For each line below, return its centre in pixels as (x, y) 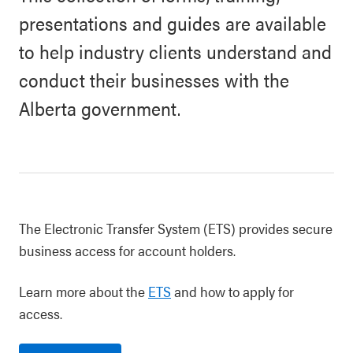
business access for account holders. (127, 250)
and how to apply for (232, 291)
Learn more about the (84, 291)
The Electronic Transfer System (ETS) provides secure (176, 228)
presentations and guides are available (173, 23)
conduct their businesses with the (154, 80)
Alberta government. (100, 108)
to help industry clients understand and (175, 51)
